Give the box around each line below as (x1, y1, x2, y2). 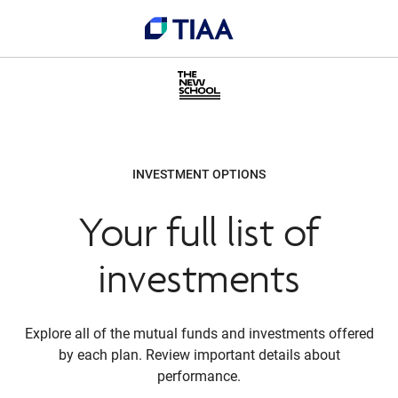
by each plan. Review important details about (58, 346, 340, 363)
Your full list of (78, 206, 320, 257)
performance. (157, 368, 241, 385)
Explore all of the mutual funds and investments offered (24, 325, 374, 342)
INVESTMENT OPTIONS (132, 167, 266, 181)
